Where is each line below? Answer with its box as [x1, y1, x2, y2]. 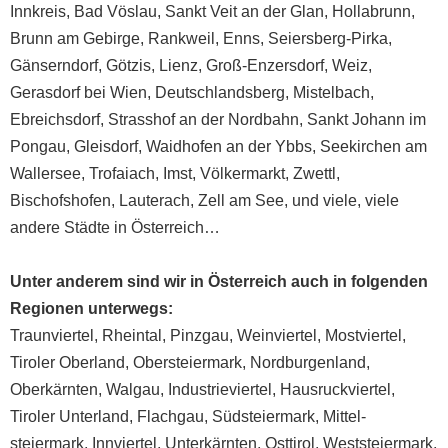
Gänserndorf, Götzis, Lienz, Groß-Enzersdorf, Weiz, [10, 56, 372, 74]
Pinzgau [170, 326, 229, 344]
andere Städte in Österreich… [10, 218, 220, 236]
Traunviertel [10, 326, 94, 344]
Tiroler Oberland [10, 353, 125, 371]
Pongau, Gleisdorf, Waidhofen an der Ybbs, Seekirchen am [10, 137, 427, 155]
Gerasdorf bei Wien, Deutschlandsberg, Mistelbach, [10, 83, 374, 101]
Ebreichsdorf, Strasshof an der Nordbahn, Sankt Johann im [10, 110, 426, 128]
